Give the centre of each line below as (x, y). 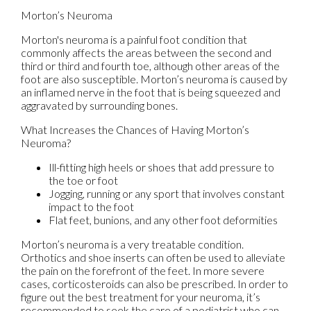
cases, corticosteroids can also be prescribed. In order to (154, 283)
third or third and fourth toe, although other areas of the (150, 65)
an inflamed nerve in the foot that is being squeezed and (151, 92)
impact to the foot (91, 206)
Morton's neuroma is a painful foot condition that (134, 39)
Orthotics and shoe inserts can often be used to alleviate (153, 257)
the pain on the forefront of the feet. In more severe (143, 270)
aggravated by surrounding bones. (99, 105)
